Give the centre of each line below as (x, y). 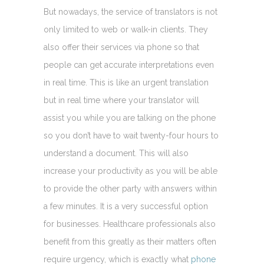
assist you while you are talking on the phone (130, 118)
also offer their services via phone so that (121, 47)
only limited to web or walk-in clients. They (126, 29)
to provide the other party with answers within (130, 188)
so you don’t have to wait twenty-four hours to (131, 135)
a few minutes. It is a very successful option (126, 206)
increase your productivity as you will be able (131, 171)
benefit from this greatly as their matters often (130, 241)
